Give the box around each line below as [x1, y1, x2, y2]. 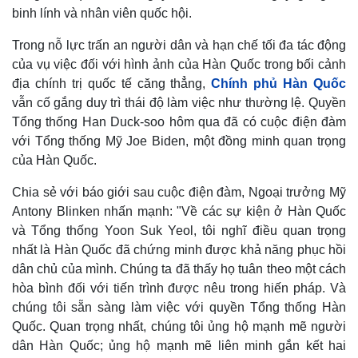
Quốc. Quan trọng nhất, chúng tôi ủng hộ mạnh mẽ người [12, 320, 346, 334]
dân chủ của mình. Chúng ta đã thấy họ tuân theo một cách [12, 262, 346, 276]
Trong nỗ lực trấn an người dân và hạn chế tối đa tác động [12, 38, 346, 53]
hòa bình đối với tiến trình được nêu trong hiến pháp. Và [12, 281, 346, 296]
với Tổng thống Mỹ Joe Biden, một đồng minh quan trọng [12, 134, 346, 149]
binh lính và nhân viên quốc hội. [12, 6, 192, 21]
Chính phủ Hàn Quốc [211, 77, 347, 91]
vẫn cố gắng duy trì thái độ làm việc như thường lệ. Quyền [12, 96, 346, 110]
